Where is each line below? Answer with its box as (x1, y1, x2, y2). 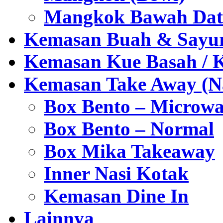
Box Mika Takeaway (44, 140, 215, 162)
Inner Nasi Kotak (44, 162, 189, 184)
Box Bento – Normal (44, 117, 214, 139)
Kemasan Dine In (44, 185, 189, 207)
